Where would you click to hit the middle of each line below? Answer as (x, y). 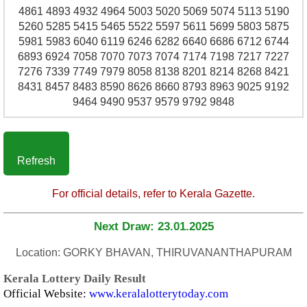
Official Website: (46, 294)
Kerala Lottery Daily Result (75, 279)
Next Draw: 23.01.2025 (153, 226)
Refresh (36, 161)
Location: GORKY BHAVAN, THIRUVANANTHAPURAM (153, 253)
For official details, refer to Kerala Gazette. (153, 194)
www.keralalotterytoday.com (159, 294)
